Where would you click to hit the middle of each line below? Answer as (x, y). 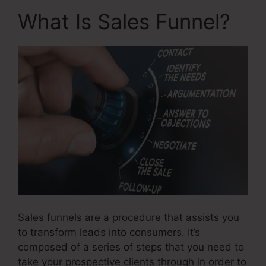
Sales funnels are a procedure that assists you (129, 218)
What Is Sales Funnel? (124, 22)
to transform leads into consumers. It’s (109, 232)
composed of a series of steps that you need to (131, 247)
